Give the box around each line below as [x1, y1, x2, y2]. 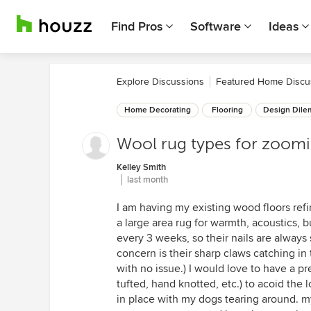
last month [127, 174, 168, 185]
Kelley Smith [117, 162, 166, 173]
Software [190, 19, 241, 34]
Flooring [211, 105, 243, 115]
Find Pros [111, 19, 162, 34]
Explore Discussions [117, 76, 204, 87]
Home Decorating [124, 105, 191, 115]
